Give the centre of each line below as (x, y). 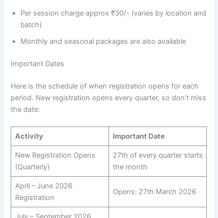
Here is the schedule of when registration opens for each (105, 86)
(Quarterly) (32, 167)
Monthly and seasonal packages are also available (103, 42)
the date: (26, 110)
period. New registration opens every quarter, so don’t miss (109, 98)
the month (130, 167)
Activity (29, 136)
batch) (31, 25)
